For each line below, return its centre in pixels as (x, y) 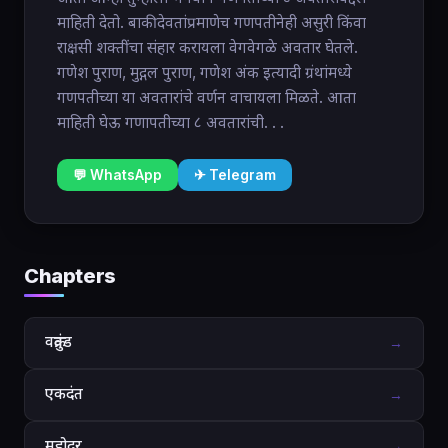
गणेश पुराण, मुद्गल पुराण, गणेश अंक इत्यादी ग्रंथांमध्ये (204, 72)
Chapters (70, 276)
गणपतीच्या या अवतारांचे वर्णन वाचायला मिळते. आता (206, 97)
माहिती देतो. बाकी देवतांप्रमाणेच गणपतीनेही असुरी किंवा (211, 22)
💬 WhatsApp (117, 175)
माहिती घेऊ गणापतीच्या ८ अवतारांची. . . (170, 122)
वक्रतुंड (58, 342)
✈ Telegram (235, 175)
